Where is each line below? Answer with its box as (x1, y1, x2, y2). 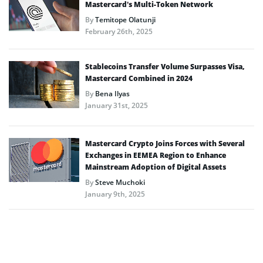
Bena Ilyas (95, 88, 130, 99)
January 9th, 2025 (85, 188, 145, 199)
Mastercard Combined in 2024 (85, 73, 193, 83)
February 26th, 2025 (85, 26, 153, 36)
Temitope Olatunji (95, 14, 156, 25)
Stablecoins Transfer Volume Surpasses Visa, (85, 61, 245, 72)
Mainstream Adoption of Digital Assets (85, 161, 226, 172)
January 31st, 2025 (85, 100, 148, 110)
